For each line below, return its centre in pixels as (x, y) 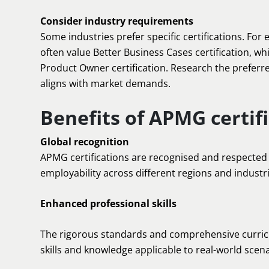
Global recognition (85, 142)
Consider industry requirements (117, 21)
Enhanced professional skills (108, 204)
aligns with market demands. (105, 83)
